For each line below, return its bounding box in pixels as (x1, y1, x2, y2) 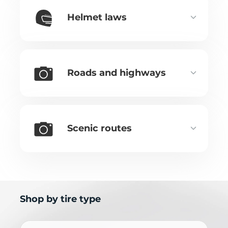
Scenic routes (67, 122, 132, 134)
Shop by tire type (20, 193, 101, 205)
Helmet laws (67, 11, 127, 23)
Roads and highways (67, 67, 166, 78)
